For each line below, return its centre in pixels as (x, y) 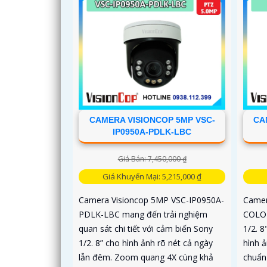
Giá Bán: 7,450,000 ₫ (152, 159)
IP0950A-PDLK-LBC (152, 132)
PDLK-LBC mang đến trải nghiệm (143, 215)
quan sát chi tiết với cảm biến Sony (146, 229)
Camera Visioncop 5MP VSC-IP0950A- (151, 200)
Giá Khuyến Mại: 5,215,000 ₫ (152, 177)
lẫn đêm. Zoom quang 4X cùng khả (146, 257)
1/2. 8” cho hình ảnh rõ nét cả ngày (146, 243)
